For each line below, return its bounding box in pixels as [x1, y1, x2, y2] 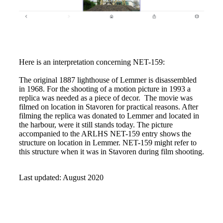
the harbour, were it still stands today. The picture [18, 120, 173, 129]
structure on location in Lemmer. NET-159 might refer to [18, 138, 197, 147]
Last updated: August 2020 [18, 173, 104, 182]
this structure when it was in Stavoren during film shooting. [18, 147, 204, 156]
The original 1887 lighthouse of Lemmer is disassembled [18, 75, 197, 84]
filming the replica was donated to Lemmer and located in [18, 111, 199, 120]
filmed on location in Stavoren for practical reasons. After [18, 102, 198, 111]
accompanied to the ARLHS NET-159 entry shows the [18, 129, 191, 138]
